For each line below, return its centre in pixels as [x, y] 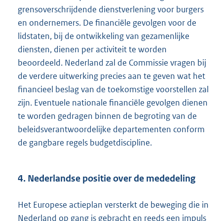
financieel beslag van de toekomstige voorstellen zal [113, 90]
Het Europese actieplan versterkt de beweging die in [113, 205]
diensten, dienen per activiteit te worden [92, 50]
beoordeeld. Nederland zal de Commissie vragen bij [112, 63]
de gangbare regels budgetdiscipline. [85, 143]
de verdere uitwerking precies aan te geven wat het [111, 76]
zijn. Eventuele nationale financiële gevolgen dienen [113, 103]
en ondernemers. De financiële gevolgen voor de [107, 23]
